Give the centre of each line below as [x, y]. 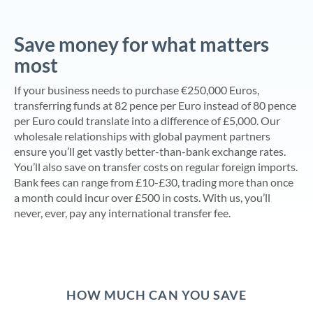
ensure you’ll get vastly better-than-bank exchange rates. [150, 151]
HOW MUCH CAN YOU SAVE [156, 295]
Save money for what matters [141, 44]
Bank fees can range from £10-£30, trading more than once [154, 182]
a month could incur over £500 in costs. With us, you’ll [142, 197]
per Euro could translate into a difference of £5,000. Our [147, 121]
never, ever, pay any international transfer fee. [122, 213]
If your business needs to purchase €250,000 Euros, [137, 90]
